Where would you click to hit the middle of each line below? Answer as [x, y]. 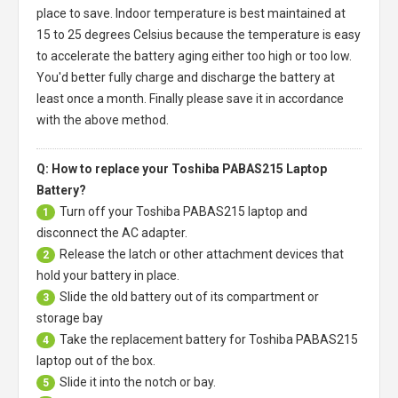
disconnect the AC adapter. [112, 233]
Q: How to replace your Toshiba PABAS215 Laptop [182, 169]
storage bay [70, 318]
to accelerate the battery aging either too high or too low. [194, 56]
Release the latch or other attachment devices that [202, 254]
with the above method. [103, 120]
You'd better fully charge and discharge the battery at [186, 77]
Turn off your [98, 211]
